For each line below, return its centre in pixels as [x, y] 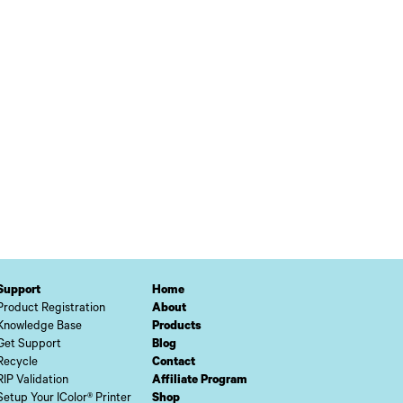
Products [177, 327]
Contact [174, 363]
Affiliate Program [200, 381]
